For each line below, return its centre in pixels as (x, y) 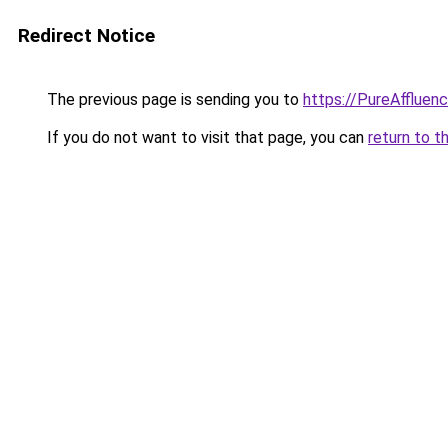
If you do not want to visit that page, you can (205, 137)
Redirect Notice (86, 35)
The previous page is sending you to (173, 99)
